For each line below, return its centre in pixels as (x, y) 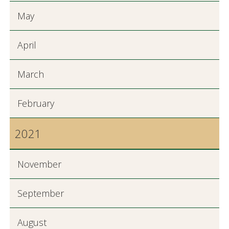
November (39, 164)
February (36, 103)
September (40, 193)
